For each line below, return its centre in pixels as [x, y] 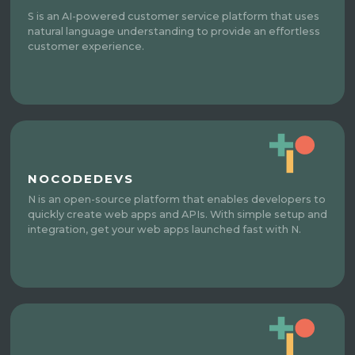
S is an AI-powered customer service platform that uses [174, 16]
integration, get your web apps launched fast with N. [165, 229]
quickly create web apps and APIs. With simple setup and [178, 214]
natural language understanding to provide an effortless [174, 31]
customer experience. [86, 46]
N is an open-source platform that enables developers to [177, 199]
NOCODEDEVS [81, 178]
